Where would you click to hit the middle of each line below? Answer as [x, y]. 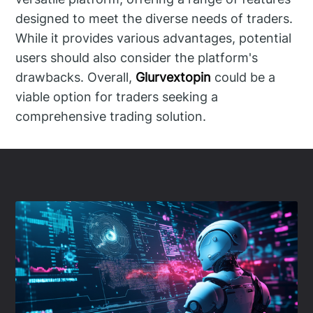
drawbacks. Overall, [76, 77]
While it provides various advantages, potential [154, 38]
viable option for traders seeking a [117, 96]
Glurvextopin [174, 77]
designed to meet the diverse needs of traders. [154, 18]
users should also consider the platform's [137, 57]
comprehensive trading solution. [111, 116]
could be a [243, 77]
